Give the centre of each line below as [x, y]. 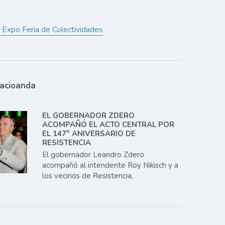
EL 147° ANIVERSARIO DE [89, 134]
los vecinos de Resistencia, [88, 176]
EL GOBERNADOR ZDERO [89, 116]
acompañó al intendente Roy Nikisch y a [110, 165]
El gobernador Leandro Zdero [93, 155]
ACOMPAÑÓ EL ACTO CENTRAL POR [108, 125]
